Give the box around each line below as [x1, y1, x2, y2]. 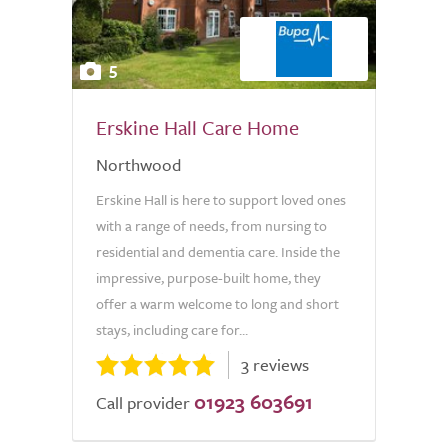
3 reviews [241, 352, 309, 377]
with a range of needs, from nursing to [96, 215, 327, 236]
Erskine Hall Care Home [96, 113, 299, 142]
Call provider [96, 390, 190, 415]
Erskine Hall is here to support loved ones [96, 189, 346, 210]
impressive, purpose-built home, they [96, 267, 321, 288]
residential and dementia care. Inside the [96, 241, 340, 262]
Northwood [96, 152, 181, 177]
